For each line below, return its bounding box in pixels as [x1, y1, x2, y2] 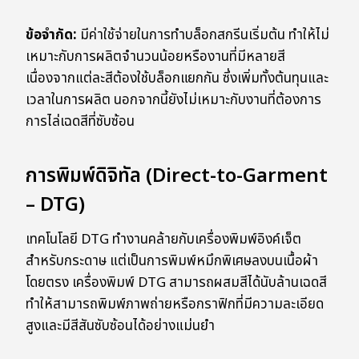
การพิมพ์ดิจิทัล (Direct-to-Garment [26, 162, 328, 192]
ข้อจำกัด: [26, 25, 77, 46]
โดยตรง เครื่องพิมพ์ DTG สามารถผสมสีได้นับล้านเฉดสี [26, 272, 327, 294]
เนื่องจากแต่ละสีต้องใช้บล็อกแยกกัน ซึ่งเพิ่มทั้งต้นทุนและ [26, 68, 329, 90]
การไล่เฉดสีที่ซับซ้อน [26, 111, 135, 133]
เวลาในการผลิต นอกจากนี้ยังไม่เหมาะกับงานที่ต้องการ [26, 90, 321, 111]
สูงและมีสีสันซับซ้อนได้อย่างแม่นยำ [26, 316, 215, 337]
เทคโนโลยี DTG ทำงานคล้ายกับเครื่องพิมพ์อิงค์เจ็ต [26, 229, 301, 251]
